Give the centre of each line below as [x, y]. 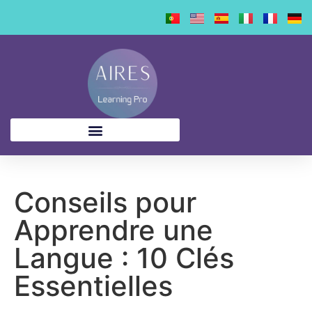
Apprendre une [114, 230]
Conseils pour [105, 202]
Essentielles [93, 286]
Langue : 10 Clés [124, 258]
